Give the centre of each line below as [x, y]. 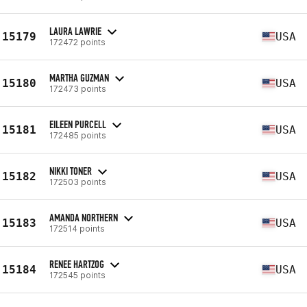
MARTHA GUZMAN [79, 77]
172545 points [77, 275]
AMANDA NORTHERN [84, 217]
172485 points [78, 135]
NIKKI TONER [71, 171]
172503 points [78, 182]
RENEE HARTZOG [77, 264]
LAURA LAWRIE [75, 31]
